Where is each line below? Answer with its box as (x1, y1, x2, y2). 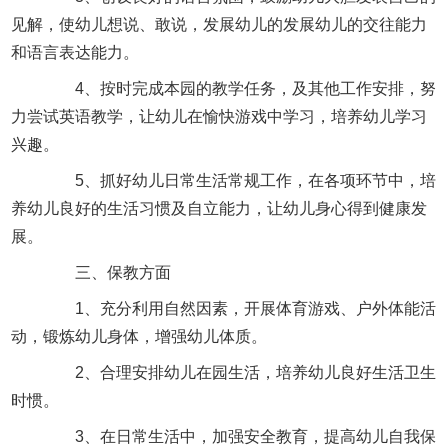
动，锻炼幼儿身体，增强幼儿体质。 (11, 327, 268, 345)
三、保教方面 (43, 263, 172, 281)
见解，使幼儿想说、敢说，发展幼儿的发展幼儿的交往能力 (11, 15, 428, 33)
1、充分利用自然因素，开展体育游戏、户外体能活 (43, 299, 437, 317)
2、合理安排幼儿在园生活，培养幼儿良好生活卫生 (43, 363, 437, 381)
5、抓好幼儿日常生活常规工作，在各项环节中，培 (43, 171, 437, 189)
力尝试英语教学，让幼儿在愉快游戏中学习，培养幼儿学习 (11, 107, 428, 125)
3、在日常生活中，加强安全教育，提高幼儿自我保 (43, 427, 437, 445)
